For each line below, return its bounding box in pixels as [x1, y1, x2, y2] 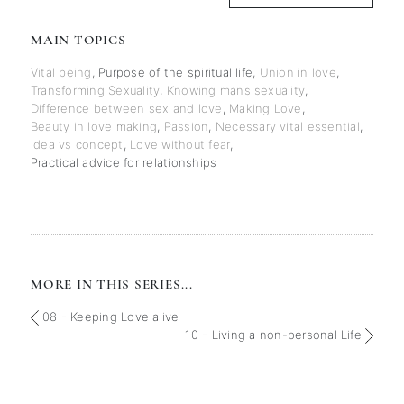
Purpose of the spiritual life [98, 64, 253, 79]
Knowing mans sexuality [166, 82, 306, 97]
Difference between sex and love [31, 100, 223, 115]
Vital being [31, 64, 92, 79]
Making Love [229, 100, 302, 115]
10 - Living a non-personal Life [185, 327, 366, 343]
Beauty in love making [31, 118, 158, 133]
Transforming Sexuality [31, 82, 161, 97]
